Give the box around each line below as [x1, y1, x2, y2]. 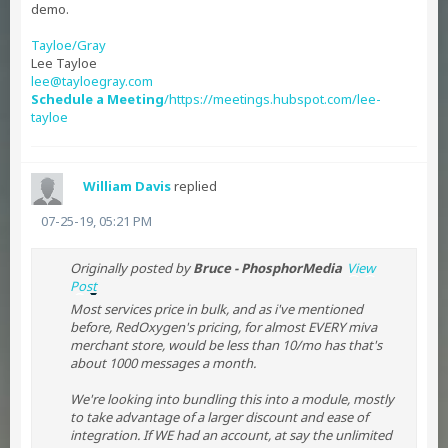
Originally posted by [70, 259, 193, 277]
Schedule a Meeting [31, 90, 164, 108]
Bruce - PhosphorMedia [193, 259, 342, 277]
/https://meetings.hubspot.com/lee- [164, 90, 381, 108]
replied [171, 177, 217, 195]
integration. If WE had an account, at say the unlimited [70, 426, 392, 444]
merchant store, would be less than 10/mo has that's [70, 336, 382, 354]
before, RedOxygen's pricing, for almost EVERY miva [70, 318, 377, 336]
